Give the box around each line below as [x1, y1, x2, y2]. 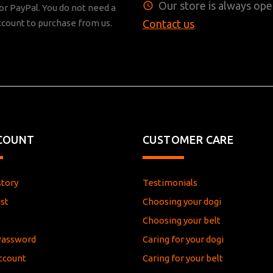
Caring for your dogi [143, 233, 224, 244]
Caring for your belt [143, 252, 223, 263]
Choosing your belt [143, 214, 221, 225]
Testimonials [143, 177, 197, 188]
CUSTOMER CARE [143, 133, 234, 146]
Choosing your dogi [143, 196, 221, 207]
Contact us [143, 18, 194, 30]
